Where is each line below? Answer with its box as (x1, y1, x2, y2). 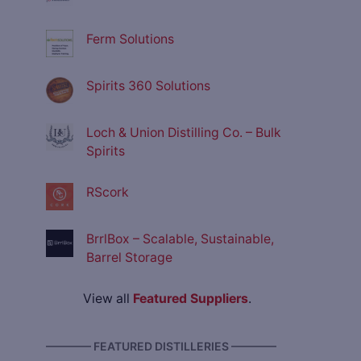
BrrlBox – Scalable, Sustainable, (86, 231, 274, 247)
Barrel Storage (86, 250, 172, 266)
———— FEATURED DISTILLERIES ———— (46, 339, 276, 354)
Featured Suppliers (133, 291, 248, 307)
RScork (86, 185, 129, 201)
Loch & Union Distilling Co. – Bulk (86, 125, 281, 141)
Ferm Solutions (86, 31, 174, 48)
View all (83, 291, 133, 307)
